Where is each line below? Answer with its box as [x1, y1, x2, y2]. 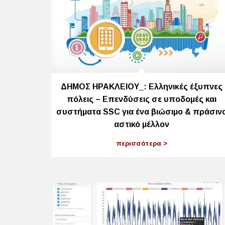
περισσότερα [116, 139, 163, 147]
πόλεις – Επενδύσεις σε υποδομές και [67, 95, 216, 104]
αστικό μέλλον [114, 120, 169, 129]
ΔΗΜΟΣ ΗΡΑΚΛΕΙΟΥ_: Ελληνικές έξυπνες [61, 82, 222, 91]
